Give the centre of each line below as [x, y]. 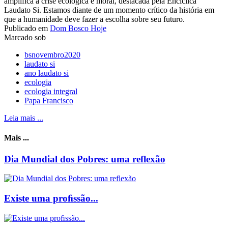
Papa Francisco [49, 100]
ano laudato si [47, 73]
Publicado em [26, 28]
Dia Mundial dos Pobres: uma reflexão [85, 159]
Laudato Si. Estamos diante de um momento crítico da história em [109, 10]
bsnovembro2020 [52, 54]
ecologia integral [51, 91]
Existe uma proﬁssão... [51, 198]
